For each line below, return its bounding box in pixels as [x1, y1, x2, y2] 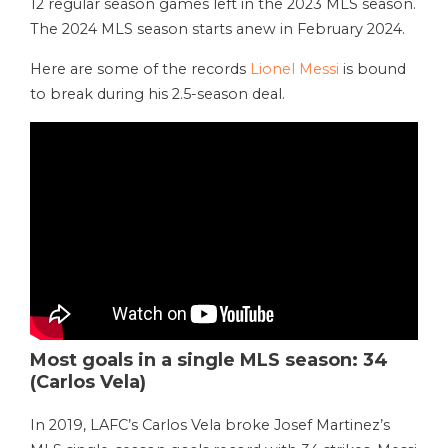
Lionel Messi [250, 60, 339, 79]
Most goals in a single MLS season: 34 [30, 348, 388, 371]
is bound [339, 60, 406, 79]
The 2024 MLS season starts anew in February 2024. [30, 20, 409, 39]
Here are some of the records [30, 60, 250, 79]
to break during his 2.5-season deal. [30, 85, 289, 104]
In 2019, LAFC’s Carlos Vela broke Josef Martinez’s [30, 415, 390, 434]
